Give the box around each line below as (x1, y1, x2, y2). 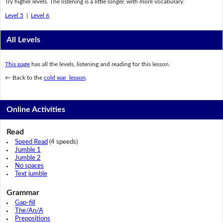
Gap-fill (14, 200, 35, 207)
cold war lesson (43, 75, 86, 81)
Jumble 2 (14, 155, 41, 162)
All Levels (6, 36, 41, 44)
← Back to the (4, 75, 44, 81)
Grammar (6, 189, 39, 197)
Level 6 (30, 12, 49, 18)
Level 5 (4, 12, 23, 18)
